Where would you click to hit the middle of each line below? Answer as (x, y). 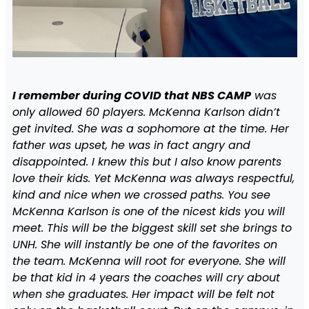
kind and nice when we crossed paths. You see (141, 195)
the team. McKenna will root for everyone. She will (149, 261)
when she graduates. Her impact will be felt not (143, 295)
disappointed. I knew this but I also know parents (147, 162)
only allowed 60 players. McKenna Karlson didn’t (146, 112)
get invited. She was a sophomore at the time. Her (150, 129)
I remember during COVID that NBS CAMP (131, 96)
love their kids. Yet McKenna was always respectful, (153, 179)
